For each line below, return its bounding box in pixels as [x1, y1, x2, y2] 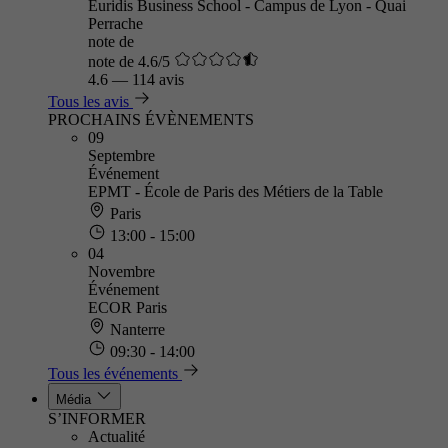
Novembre [88, 263, 155, 280]
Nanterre [106, 321, 165, 338]
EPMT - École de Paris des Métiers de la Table [88, 183, 383, 200]
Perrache [88, 15, 143, 32]
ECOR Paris [88, 299, 167, 316]
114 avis [132, 71, 184, 88]
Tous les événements [48, 365, 178, 382]
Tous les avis [48, 93, 129, 110]
